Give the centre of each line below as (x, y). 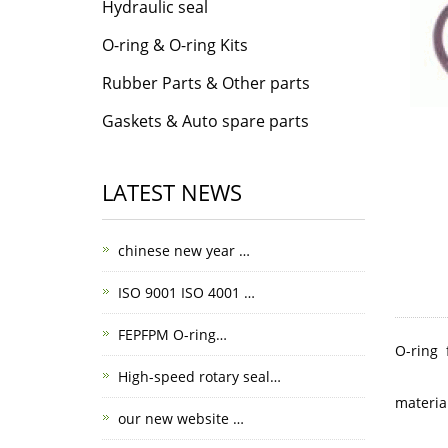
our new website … (181, 418)
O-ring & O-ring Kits (175, 45)
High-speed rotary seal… (199, 376)
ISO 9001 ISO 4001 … (186, 292)
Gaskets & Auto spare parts (205, 121)
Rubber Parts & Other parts (206, 83)
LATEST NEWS (172, 192)
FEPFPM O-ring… (172, 334)
